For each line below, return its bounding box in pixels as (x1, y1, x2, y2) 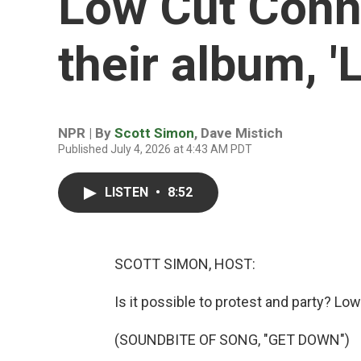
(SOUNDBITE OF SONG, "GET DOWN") (114, 331, 350, 348)
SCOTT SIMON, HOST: (114, 255, 255, 272)
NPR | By (58, 125, 114, 141)
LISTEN (105, 185, 151, 200)
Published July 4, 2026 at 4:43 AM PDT (58, 143, 252, 156)
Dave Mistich (201, 125, 283, 141)
